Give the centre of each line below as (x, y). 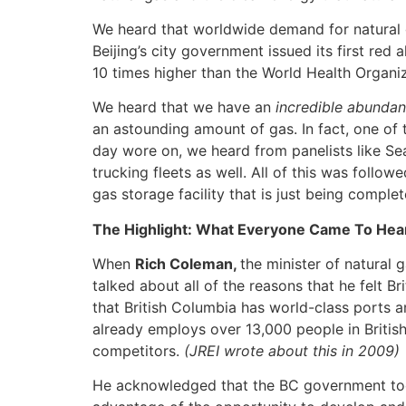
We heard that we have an (184, 107)
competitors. (138, 351)
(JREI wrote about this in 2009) (292, 351)
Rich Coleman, (188, 264)
